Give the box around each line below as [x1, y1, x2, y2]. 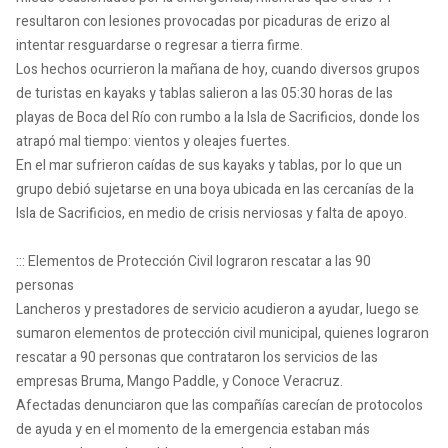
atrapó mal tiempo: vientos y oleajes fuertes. [16, 131, 290, 152]
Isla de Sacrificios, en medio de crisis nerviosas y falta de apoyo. [16, 203, 407, 224]
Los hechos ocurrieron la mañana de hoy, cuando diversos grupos [16, 59, 420, 80]
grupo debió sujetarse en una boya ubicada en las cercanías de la [16, 179, 414, 200]
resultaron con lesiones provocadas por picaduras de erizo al [16, 11, 390, 32]
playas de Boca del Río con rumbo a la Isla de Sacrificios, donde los [16, 107, 420, 128]
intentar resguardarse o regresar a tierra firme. [16, 35, 303, 56]
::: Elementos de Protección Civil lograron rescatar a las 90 [16, 251, 371, 272]
